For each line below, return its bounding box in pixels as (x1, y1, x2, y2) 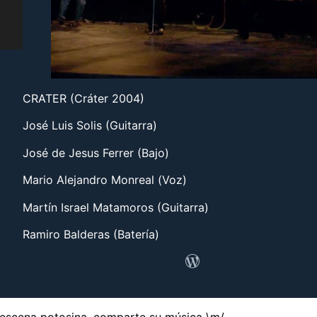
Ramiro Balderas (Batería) (23, 226, 159, 241)
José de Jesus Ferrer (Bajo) (23, 145, 169, 160)
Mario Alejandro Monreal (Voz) (23, 173, 187, 188)
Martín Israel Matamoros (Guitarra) (23, 200, 209, 214)
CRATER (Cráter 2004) (23, 91, 144, 105)
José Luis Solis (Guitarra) (23, 118, 157, 133)
